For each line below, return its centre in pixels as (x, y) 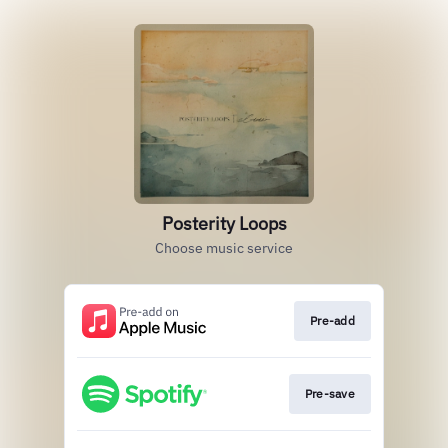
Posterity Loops (224, 223)
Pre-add (332, 320)
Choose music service (224, 248)
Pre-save (329, 394)
